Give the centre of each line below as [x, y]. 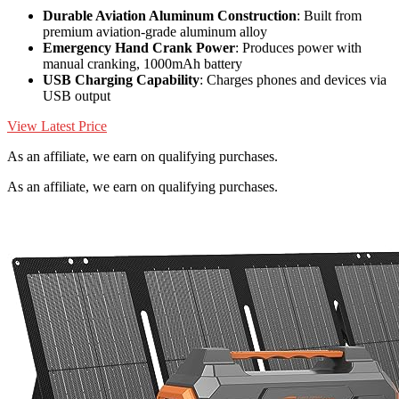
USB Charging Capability [121, 80]
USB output [77, 96]
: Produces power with [298, 48]
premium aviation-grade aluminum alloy [155, 32]
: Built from [329, 16]
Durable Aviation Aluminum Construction [170, 16]
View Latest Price [57, 126]
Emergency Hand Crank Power [139, 48]
